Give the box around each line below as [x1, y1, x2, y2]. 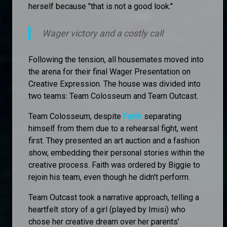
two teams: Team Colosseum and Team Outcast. [28, 91, 198, 101]
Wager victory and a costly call [42, 27, 163, 39]
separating [142, 111, 181, 121]
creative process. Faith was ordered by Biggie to [28, 160, 200, 170]
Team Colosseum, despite [28, 111, 123, 121]
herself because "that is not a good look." [28, 1, 173, 11]
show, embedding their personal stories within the [28, 147, 205, 158]
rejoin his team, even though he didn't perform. [28, 172, 190, 182]
